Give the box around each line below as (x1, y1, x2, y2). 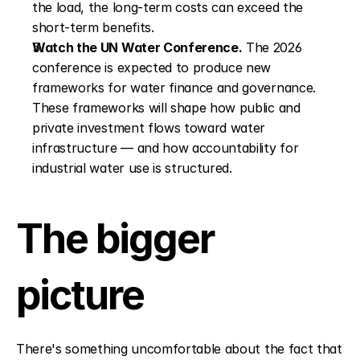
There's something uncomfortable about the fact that (16, 341, 342, 358)
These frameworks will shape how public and (32, 100, 301, 117)
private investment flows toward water (32, 120, 266, 137)
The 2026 (242, 39, 302, 56)
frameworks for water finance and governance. (32, 80, 316, 96)
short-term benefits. (32, 19, 154, 36)
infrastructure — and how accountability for (32, 140, 299, 157)
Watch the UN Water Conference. (32, 39, 243, 56)
